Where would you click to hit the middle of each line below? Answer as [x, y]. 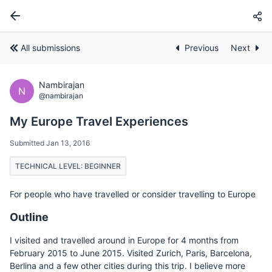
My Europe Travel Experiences [99, 121]
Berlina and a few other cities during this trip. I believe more [127, 266]
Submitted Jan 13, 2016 [50, 143]
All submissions [50, 48]
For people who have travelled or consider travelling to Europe [133, 194]
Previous [203, 48]
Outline [29, 217]
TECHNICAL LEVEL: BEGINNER [68, 166]
